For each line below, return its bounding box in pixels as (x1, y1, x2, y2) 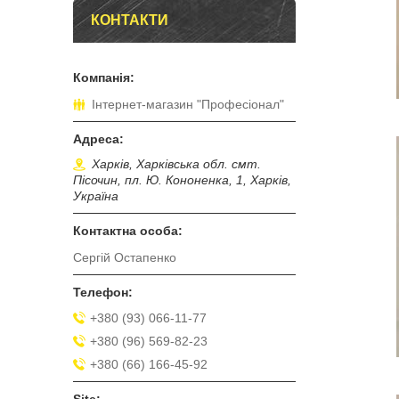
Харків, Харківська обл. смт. (92, 157, 261, 172)
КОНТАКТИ (91, 12, 168, 28)
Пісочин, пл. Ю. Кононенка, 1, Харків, (73, 173, 291, 188)
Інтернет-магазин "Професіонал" (92, 97, 284, 112)
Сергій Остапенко (73, 250, 176, 265)
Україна (73, 189, 118, 204)
